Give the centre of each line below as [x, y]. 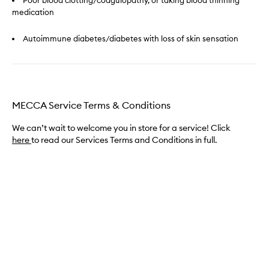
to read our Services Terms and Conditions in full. [124, 140]
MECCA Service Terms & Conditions [91, 105]
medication [33, 12]
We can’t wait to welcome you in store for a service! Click [121, 128]
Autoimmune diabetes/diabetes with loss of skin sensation [131, 38]
